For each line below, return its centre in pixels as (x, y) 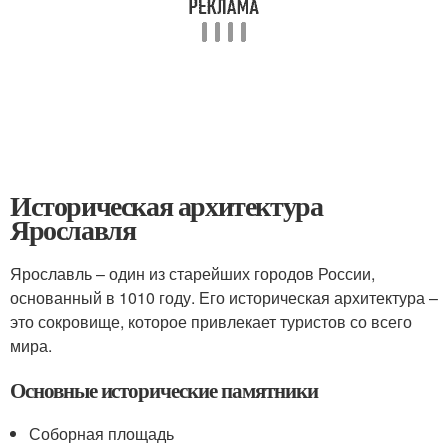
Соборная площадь (102, 433)
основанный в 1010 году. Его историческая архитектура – (224, 297)
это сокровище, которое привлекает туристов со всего (211, 321)
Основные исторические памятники (164, 390)
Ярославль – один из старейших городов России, (192, 273)
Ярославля (73, 229)
